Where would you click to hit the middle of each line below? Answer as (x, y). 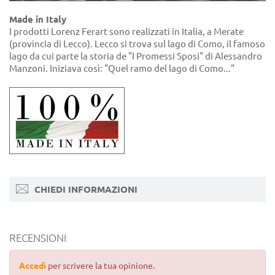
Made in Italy (38, 19)
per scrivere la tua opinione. (100, 266)
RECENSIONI (38, 238)
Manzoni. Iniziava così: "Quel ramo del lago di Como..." (122, 68)
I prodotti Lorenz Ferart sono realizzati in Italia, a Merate (126, 31)
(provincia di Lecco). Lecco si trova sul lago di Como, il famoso (137, 44)
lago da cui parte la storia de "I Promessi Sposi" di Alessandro (136, 56)
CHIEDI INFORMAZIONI (84, 190)
